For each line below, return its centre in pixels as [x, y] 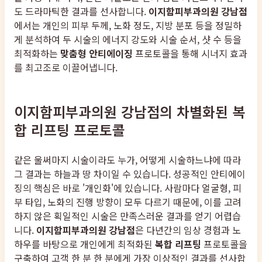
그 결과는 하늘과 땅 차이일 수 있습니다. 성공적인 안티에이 [130, 173]
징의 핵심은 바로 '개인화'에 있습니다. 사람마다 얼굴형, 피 [128, 187]
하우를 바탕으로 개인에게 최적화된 [85, 244]
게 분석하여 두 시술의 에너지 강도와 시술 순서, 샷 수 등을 [128, 39]
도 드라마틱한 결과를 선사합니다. [81, 11]
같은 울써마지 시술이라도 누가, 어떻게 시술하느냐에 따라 [127, 159]
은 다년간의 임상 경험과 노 [188, 230]
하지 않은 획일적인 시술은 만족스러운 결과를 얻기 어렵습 [127, 216]
